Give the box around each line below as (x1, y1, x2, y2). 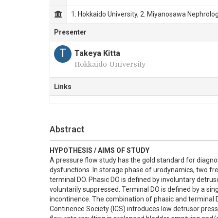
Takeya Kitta (74, 49, 120, 58)
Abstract (50, 124, 85, 134)
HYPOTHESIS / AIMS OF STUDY (50, 146, 149, 154)
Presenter (54, 28, 87, 36)
